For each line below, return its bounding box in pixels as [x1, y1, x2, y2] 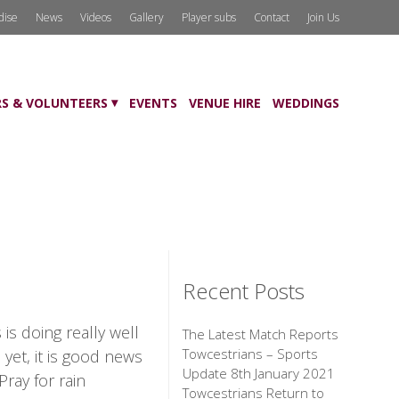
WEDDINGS [272, 94, 339, 111]
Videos [79, 10, 111, 25]
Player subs [181, 10, 236, 25]
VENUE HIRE [188, 94, 261, 111]
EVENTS [128, 94, 177, 111]
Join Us [306, 10, 339, 25]
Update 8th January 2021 [183, 364, 336, 383]
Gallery [128, 10, 164, 25]
